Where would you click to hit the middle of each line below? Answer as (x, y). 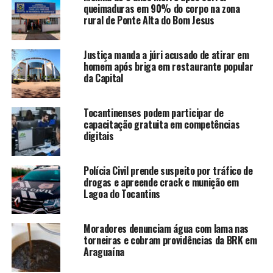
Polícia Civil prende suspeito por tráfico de (168, 170)
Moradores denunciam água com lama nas (166, 228)
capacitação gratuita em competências (161, 124)
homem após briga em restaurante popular (168, 66)
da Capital (103, 78)
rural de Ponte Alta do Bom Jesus (149, 20)
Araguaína (104, 251)
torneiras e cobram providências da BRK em (170, 240)
